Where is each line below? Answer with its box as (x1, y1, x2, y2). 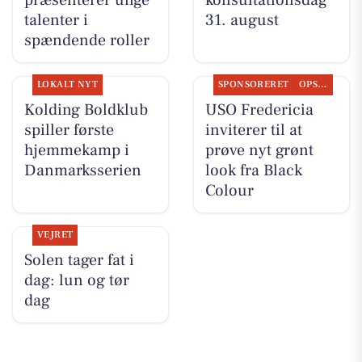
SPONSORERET (217, 78, 289, 91)
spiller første (23, 120, 114, 141)
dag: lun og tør (23, 270, 129, 292)
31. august (204, 10, 279, 32)
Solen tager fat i (23, 250, 134, 271)
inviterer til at (204, 120, 302, 141)
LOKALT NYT (36, 78, 99, 91)
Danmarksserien (23, 160, 141, 182)
